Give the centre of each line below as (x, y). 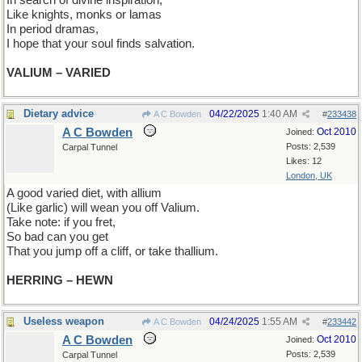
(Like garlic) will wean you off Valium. (103, 208)
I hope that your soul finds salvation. (101, 44)
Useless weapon (64, 321)
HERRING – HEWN (60, 280)
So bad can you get (57, 237)
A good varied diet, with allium (84, 193)
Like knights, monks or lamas (84, 15)
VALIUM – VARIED (59, 73)
